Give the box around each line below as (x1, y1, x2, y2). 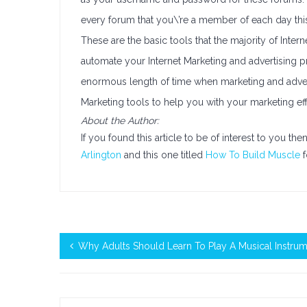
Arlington (81, 149, 121, 160)
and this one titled (121, 149, 206, 160)
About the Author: (81, 115, 159, 126)
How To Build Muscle (206, 149, 300, 160)
